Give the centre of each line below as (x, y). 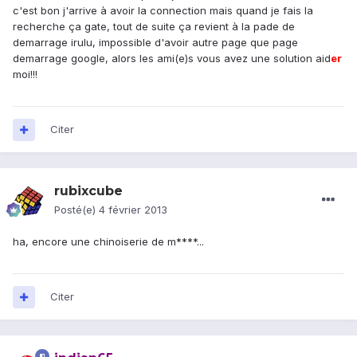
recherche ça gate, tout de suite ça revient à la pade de (154, 27)
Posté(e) (76, 210)
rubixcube (88, 191)
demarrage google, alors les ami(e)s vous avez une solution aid (172, 59)
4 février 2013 (133, 210)
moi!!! (25, 75)
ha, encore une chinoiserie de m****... (108, 242)
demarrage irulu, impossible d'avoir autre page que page (155, 43)
